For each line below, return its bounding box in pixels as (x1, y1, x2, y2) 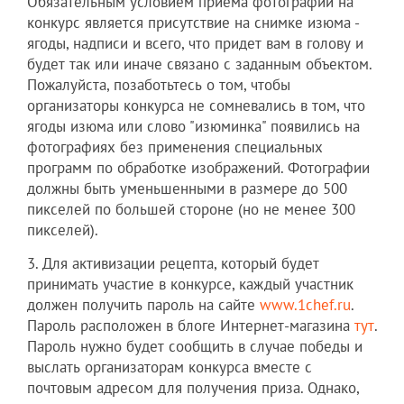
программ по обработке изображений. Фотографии (27, 158, 370, 179)
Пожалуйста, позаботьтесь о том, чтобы (27, 75, 290, 96)
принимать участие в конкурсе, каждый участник (27, 274, 353, 295)
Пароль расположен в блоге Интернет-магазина (27, 316, 354, 336)
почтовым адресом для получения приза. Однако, (27, 378, 359, 399)
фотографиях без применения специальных (27, 137, 323, 158)
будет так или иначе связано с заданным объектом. (27, 54, 372, 75)
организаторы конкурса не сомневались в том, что (27, 96, 365, 116)
